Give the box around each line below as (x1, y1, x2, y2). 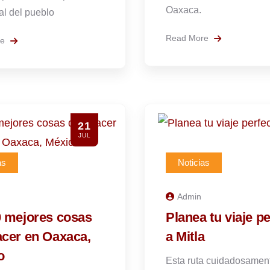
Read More (166, 33, 211, 43)
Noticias (178, 157, 210, 168)
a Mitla (166, 229, 205, 244)
